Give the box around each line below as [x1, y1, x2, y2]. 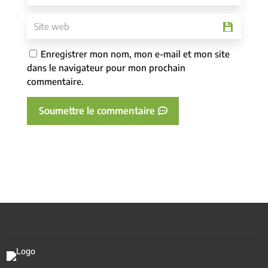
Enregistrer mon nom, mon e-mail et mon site [40, 48, 230, 60]
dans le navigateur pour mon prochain [26, 62, 185, 74]
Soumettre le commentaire [38, 105, 155, 117]
